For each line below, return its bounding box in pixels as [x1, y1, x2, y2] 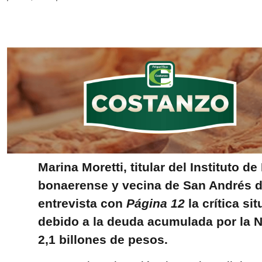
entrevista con [37, 196, 126, 210]
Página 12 [126, 196, 185, 210]
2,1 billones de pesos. [37, 232, 168, 246]
